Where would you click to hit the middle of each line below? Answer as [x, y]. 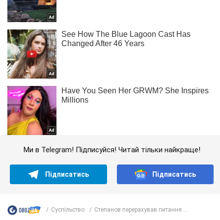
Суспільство [68, 210]
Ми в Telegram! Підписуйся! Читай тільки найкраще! [112, 150]
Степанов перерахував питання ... [141, 210]
